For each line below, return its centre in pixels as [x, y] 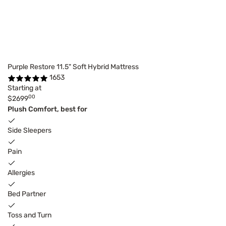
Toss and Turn [30, 215]
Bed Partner [27, 194]
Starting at [24, 88]
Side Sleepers [30, 131]
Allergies [21, 173]
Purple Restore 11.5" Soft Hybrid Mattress [73, 67]
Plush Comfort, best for [47, 109]
